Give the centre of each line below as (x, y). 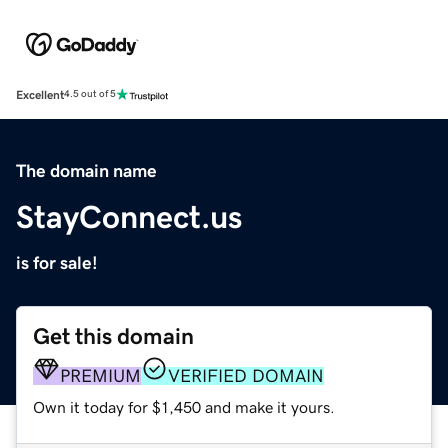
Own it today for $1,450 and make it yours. (184, 406)
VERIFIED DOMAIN (246, 375)
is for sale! (57, 262)
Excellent (40, 94)
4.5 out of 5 (90, 94)
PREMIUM (100, 375)
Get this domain (113, 336)
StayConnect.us (129, 216)
